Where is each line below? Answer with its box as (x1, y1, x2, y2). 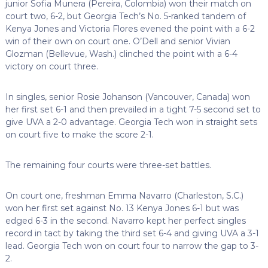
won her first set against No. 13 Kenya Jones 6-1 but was (5, 202, 239, 214)
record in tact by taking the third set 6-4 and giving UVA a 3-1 (5, 227, 259, 239)
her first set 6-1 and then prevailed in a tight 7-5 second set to (5, 103, 261, 115)
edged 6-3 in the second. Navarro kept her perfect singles (5, 215, 246, 226)
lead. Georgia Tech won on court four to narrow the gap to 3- (5, 240, 258, 251)
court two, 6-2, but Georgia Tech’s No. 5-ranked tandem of (5, 10, 246, 22)
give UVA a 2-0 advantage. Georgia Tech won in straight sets (5, 116, 257, 127)
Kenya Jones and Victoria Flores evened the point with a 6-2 (5, 23, 255, 34)
